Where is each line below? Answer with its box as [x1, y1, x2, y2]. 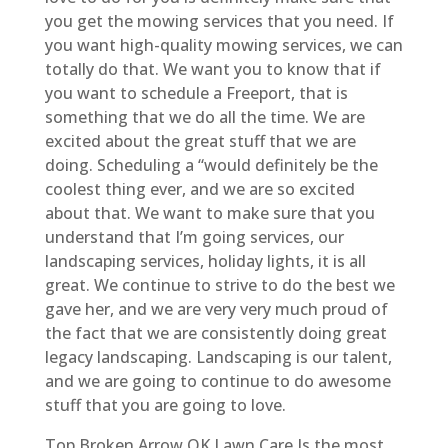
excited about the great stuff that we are [44, 129, 356, 152]
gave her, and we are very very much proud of [44, 297, 388, 320]
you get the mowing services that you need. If [44, 9, 394, 32]
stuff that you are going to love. [44, 393, 286, 416]
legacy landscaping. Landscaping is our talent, [44, 345, 392, 368]
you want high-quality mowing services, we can [44, 33, 403, 56]
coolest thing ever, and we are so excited [44, 177, 355, 200]
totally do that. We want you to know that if [44, 57, 381, 80]
